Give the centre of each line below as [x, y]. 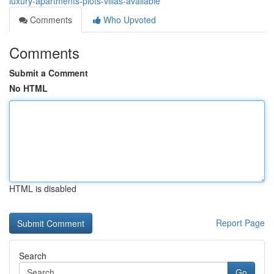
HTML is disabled [43, 188]
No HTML [28, 88]
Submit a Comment [49, 73]
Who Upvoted [128, 20]
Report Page [240, 223]
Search [33, 256]
